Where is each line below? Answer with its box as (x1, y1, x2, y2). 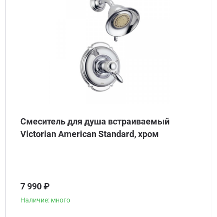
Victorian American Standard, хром (20, 129, 159, 139)
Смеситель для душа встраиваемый (20, 116, 170, 126)
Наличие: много (20, 196, 70, 204)
